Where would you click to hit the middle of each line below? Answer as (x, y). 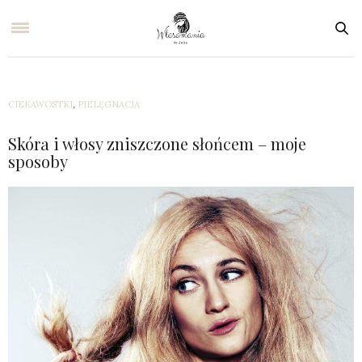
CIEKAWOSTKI (40, 104)
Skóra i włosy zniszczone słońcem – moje (157, 143)
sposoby (38, 161)
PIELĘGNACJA (109, 104)
